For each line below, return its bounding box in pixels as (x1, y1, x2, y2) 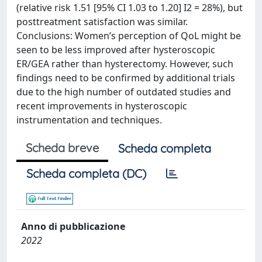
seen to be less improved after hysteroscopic (16, 43, 215, 56)
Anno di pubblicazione (21, 219, 125, 233)
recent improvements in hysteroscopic (16, 99, 187, 112)
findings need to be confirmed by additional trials (16, 71, 235, 84)
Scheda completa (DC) (26, 166, 146, 181)
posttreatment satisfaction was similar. (16, 15, 188, 28)
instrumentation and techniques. (16, 113, 162, 126)
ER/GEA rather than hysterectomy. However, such (16, 57, 233, 70)
